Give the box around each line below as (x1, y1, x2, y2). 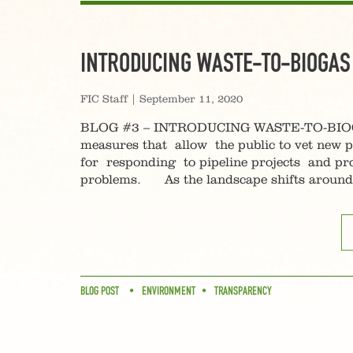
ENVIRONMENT (142, 284, 195, 298)
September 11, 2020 (139, 94, 243, 105)
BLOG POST (80, 284, 119, 298)
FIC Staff (80, 94, 128, 105)
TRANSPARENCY (214, 284, 272, 298)
